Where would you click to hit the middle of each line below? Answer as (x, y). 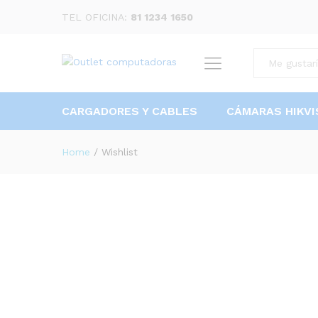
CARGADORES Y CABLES (130, 111)
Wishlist (120, 152)
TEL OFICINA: (96, 17)
